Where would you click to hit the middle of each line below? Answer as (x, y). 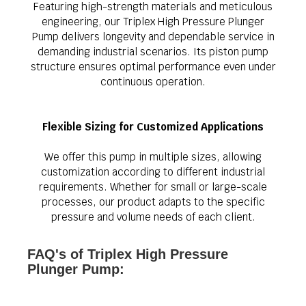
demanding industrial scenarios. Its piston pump (153, 52)
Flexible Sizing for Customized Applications (153, 127)
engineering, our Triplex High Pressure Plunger (153, 22)
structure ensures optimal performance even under (153, 67)
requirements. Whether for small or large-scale (153, 187)
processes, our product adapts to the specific (153, 202)
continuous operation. (153, 82)
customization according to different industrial (153, 172)
